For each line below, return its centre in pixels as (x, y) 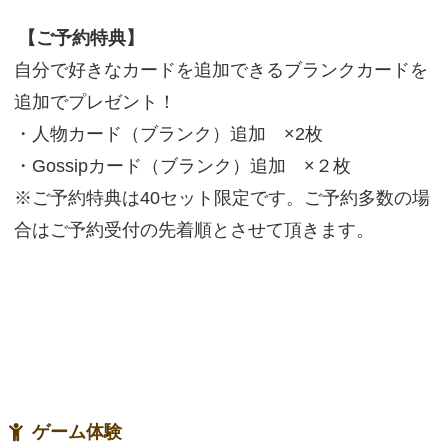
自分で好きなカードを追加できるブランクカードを (220, 70)
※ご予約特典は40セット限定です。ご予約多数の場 (221, 198)
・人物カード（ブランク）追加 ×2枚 (168, 134)
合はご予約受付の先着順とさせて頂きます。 (193, 230)
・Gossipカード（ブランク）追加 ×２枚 (182, 166)
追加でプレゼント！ (94, 102)
